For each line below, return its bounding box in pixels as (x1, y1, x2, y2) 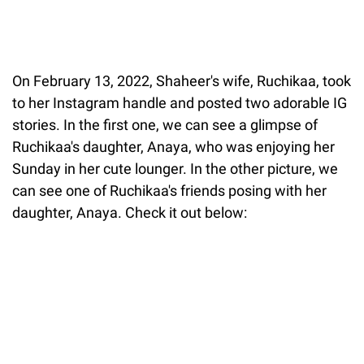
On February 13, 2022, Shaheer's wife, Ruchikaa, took (12, 71, 351, 89)
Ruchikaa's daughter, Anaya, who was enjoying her (12, 137, 335, 155)
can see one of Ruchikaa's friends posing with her (12, 181, 327, 199)
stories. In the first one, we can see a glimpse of (12, 115, 318, 133)
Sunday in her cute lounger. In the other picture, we (12, 159, 338, 177)
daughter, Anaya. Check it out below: (12, 203, 247, 221)
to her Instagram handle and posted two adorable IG (12, 93, 347, 111)
